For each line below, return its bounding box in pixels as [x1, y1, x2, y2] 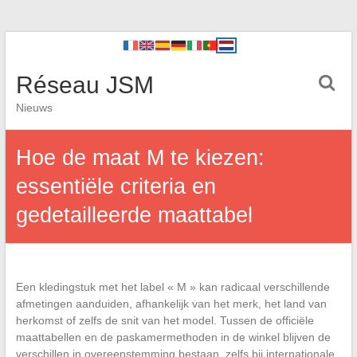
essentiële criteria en [15, 175, 216, 198]
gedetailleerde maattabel [15, 203, 253, 227]
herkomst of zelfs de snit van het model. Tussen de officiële [15, 314, 314, 327]
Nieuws [15, 101, 53, 114]
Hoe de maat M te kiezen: [15, 146, 265, 170]
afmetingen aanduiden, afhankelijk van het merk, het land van [15, 297, 327, 310]
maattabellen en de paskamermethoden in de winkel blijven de [15, 331, 331, 343]
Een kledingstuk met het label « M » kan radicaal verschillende [15, 280, 330, 293]
